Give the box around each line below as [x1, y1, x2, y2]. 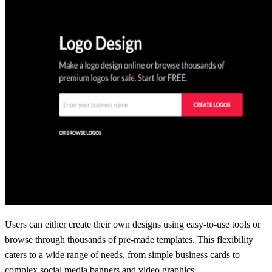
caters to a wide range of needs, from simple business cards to [5, 249, 240, 260]
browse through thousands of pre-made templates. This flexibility [5, 234, 253, 245]
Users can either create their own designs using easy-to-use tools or [5, 219, 260, 229]
